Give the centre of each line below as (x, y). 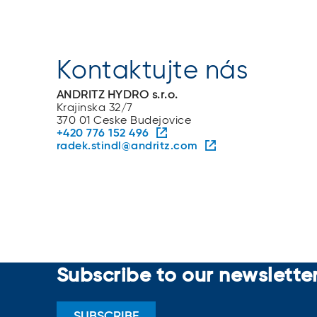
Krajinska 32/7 (95, 108)
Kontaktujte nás (152, 71)
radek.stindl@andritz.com (127, 146)
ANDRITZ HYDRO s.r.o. (117, 95)
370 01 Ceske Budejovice (124, 121)
